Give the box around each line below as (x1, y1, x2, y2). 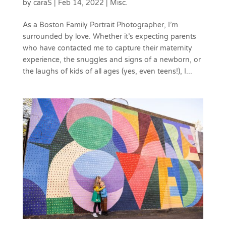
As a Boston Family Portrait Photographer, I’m (22, 20, 178, 29)
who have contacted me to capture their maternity (22, 43, 192, 52)
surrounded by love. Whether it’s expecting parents (22, 32, 196, 41)
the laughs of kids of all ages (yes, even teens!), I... (22, 67, 192, 76)
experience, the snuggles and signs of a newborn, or (22, 55, 201, 64)
